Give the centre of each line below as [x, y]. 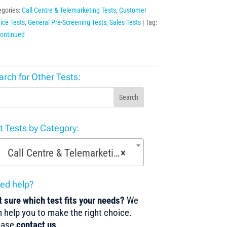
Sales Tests [125, 23]
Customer [133, 10]
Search [128, 98]
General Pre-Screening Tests [67, 23]
